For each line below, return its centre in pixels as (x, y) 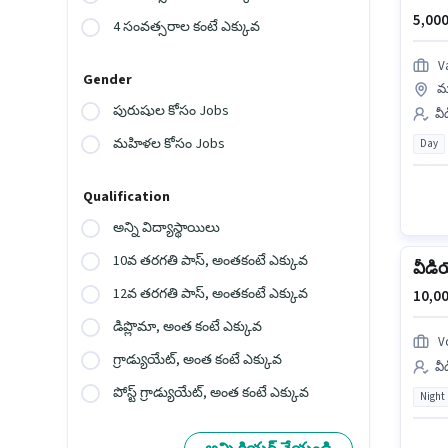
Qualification (127, 197)
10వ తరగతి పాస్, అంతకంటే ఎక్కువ (211, 261)
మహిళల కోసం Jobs (169, 144)
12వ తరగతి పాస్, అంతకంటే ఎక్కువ (211, 294)
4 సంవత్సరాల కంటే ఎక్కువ (187, 27)
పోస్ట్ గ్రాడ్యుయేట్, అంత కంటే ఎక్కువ (211, 393)
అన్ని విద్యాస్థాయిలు (167, 228)
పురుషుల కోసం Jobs (171, 111)
